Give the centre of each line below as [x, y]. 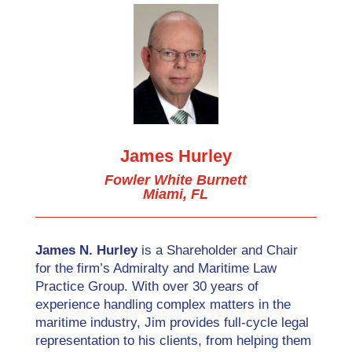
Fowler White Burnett [176, 180]
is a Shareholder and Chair [217, 250]
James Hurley [176, 156]
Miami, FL [176, 194]
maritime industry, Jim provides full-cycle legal [172, 322]
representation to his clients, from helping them [173, 340]
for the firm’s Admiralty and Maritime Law [156, 268]
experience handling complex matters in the [163, 304]
